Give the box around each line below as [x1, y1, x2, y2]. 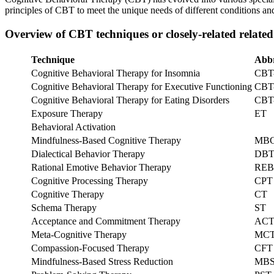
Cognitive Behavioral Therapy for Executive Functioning [31, 81, 252, 92]
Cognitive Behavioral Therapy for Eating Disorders [31, 94, 229, 105]
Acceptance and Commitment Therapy [31, 215, 180, 226]
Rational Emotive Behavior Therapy [31, 161, 171, 172]
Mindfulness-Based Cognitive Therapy [31, 135, 181, 146]
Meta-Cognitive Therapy [31, 229, 129, 240]
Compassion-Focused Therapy [31, 242, 149, 253]
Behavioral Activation [31, 121, 116, 132]
